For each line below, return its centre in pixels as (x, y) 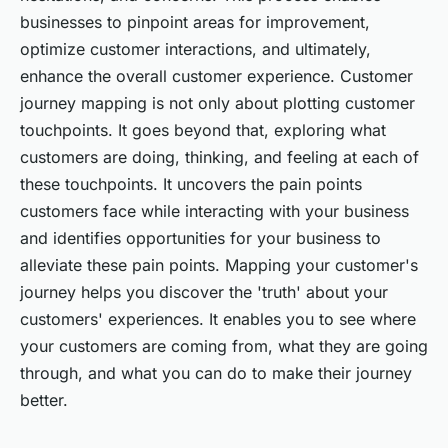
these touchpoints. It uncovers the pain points (191, 184)
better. (44, 400)
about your (344, 292)
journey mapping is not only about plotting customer (217, 103)
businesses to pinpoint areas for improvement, (195, 22)
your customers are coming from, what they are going (224, 346)
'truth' (279, 292)
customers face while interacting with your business (214, 211)
